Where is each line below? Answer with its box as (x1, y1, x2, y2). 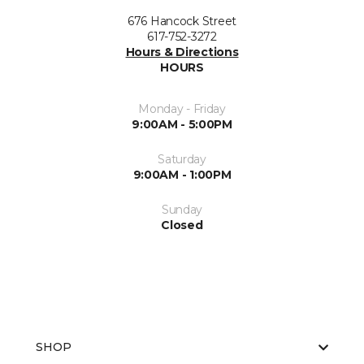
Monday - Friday (138, 102, 226, 116)
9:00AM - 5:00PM (132, 117, 232, 132)
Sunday (161, 202, 203, 217)
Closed (161, 218, 203, 232)
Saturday (158, 152, 206, 167)
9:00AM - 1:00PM (132, 167, 232, 182)
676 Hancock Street (128, 14, 236, 28)
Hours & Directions (125, 45, 239, 59)
